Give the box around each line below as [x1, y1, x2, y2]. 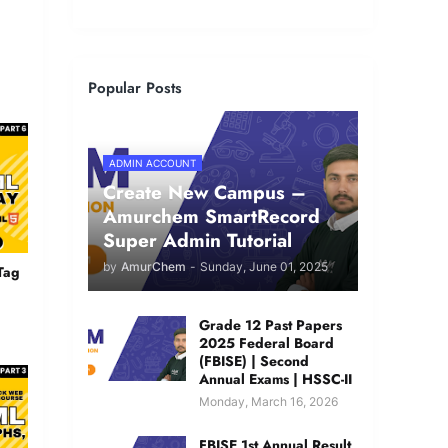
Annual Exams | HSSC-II [199, 369, 352, 390]
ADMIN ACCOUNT [109, 157, 196, 170]
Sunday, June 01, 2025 [200, 259, 328, 275]
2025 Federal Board [199, 333, 334, 354]
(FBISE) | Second [199, 351, 309, 372]
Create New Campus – [103, 179, 306, 207]
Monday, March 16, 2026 [199, 394, 338, 410]
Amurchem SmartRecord [103, 203, 320, 231]
